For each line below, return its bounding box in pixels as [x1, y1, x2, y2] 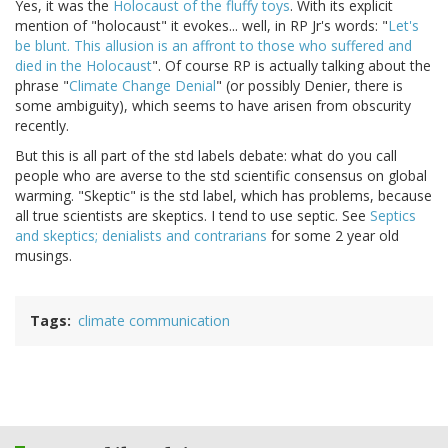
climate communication [78, 311, 230, 331]
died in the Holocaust [15, 56, 152, 76]
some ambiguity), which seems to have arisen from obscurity [15, 96, 411, 116]
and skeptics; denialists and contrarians [15, 226, 267, 246]
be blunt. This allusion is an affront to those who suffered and [15, 36, 412, 56]
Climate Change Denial [69, 76, 216, 96]
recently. [15, 116, 69, 136]
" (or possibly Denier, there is [216, 76, 403, 96]
